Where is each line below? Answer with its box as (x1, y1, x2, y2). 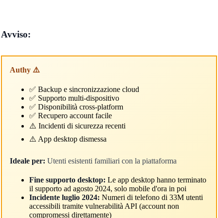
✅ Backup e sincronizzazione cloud (29, 85, 139, 93)
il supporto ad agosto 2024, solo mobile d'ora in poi (29, 184, 186, 193)
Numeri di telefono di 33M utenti (99, 193, 203, 201)
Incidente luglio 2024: (29, 193, 100, 201)
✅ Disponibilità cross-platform (29, 102, 123, 111)
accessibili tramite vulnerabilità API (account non (29, 201, 179, 210)
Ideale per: (9, 156, 45, 165)
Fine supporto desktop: (29, 175, 106, 184)
